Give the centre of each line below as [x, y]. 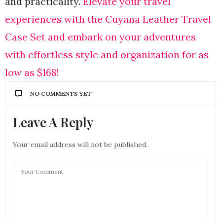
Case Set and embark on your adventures [100, 37]
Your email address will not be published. [80, 145]
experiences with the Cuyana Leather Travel [108, 19]
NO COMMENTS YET [61, 94]
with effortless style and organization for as [107, 55]
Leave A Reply [53, 122]
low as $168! [32, 73]
